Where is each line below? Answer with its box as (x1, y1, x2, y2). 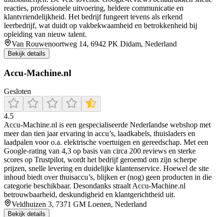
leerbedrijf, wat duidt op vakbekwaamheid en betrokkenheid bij (4, 21, 197, 30)
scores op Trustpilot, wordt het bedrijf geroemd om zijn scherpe (4, 155, 197, 164)
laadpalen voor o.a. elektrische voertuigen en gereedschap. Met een (4, 138, 208, 147)
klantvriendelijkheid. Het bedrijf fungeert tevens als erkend (4, 12, 183, 21)
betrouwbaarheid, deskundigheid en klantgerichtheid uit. (4, 190, 175, 199)
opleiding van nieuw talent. (4, 30, 87, 38)
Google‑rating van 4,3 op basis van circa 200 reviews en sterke (4, 147, 196, 155)
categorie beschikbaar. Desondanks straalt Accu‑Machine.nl (4, 182, 186, 190)
